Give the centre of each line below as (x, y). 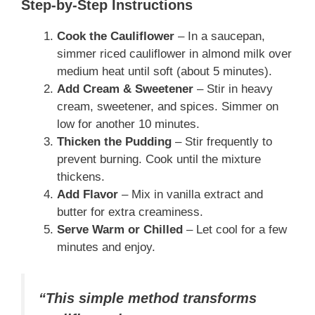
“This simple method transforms (148, 298)
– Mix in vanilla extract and (191, 194)
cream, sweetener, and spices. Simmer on (168, 106)
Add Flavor (88, 194)
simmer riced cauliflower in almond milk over (174, 53)
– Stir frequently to (222, 141)
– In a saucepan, (220, 36)
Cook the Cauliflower (116, 36)
